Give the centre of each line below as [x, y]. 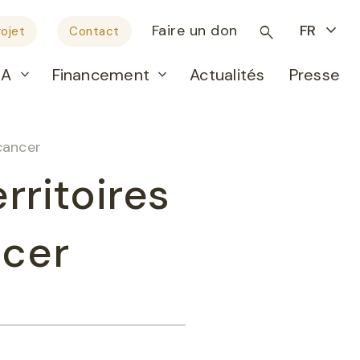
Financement [101, 74]
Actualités [227, 74]
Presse [314, 74]
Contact [94, 31]
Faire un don [194, 31]
